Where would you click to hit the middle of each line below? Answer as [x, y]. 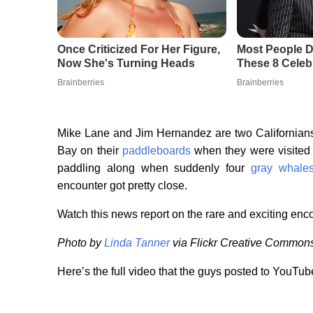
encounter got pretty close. [122, 186]
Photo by [81, 243]
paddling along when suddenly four [154, 168]
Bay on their [90, 151]
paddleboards [156, 151]
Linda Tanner [137, 243]
